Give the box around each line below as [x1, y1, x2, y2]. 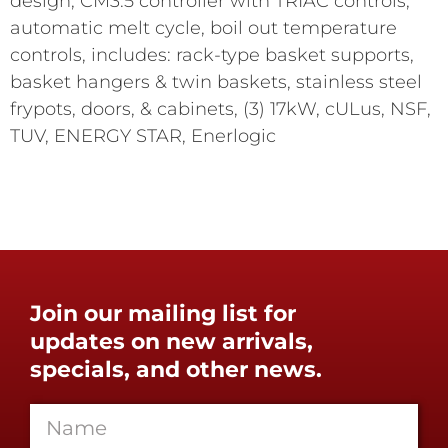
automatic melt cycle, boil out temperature [10, 17, 397, 40]
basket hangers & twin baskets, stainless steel [10, 71, 422, 94]
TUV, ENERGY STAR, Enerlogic [10, 125, 276, 148]
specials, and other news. [30, 356, 322, 384]
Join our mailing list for [30, 300, 296, 328]
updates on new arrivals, [30, 328, 313, 356]
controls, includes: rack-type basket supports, [10, 44, 414, 67]
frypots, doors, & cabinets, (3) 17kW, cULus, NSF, [10, 98, 431, 121]
